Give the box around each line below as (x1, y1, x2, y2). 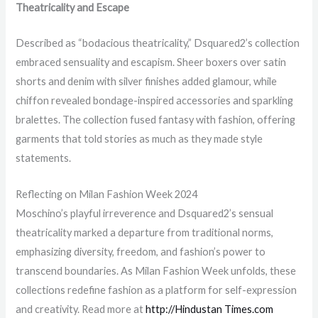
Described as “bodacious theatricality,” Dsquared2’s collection (16, 37, 300, 50)
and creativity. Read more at (16, 302, 146, 315)
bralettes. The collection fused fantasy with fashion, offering (16, 114, 296, 126)
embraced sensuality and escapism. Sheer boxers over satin (16, 56, 287, 69)
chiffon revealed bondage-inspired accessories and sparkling (16, 94, 294, 107)
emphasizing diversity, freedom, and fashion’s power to (16, 245, 266, 258)
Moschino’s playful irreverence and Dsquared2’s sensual (16, 207, 274, 219)
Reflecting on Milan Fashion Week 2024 (16, 187, 198, 200)
